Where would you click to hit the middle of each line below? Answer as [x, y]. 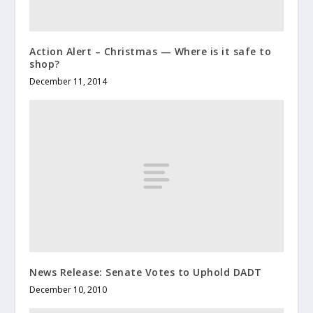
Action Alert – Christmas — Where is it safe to [151, 51]
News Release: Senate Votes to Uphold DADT [146, 272]
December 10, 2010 [68, 289]
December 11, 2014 [68, 81]
